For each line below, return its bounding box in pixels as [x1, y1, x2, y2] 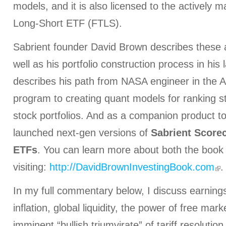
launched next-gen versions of [13, 127, 151, 138]
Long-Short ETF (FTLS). [13, 18, 122, 29]
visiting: [13, 161, 49, 173]
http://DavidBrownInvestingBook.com [49, 161, 214, 173]
